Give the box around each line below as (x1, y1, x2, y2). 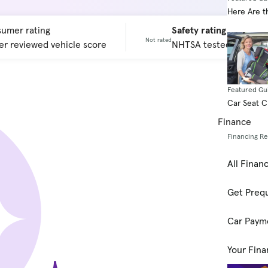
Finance (218, 115, 251, 128)
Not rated (145, 35, 172, 44)
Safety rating (171, 24, 226, 36)
